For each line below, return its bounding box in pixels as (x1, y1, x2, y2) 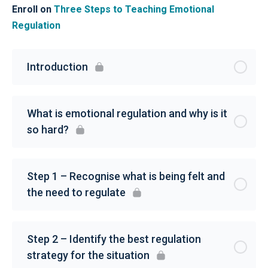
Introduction (27, 60, 88, 73)
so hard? (27, 123, 69, 136)
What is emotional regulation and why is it (27, 106, 227, 120)
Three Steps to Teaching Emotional (54, 3, 214, 15)
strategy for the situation (27, 248, 150, 261)
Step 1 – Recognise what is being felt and (27, 169, 225, 182)
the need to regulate (27, 185, 126, 199)
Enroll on (12, 3, 54, 15)
